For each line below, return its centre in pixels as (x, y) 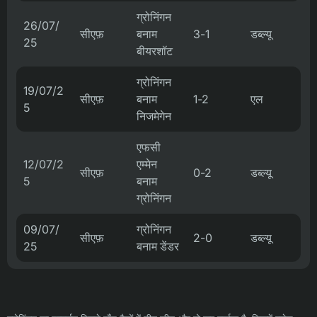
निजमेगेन (154, 116)
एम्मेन (147, 164)
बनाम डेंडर (158, 246)
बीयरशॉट (155, 51)
